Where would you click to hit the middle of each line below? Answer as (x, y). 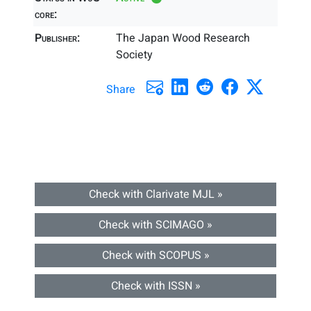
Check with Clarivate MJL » (155, 194)
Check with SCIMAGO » (155, 225)
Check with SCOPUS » (155, 255)
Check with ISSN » (155, 286)
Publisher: (57, 38)
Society (135, 55)
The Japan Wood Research (183, 38)
